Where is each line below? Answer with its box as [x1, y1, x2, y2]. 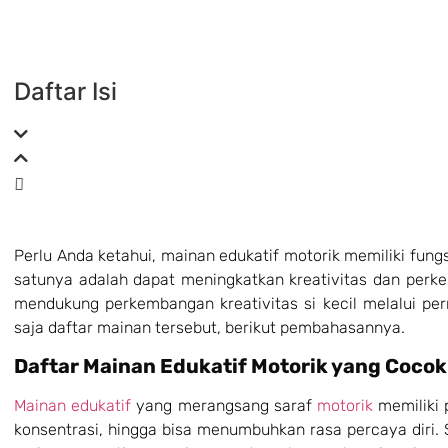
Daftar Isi [14, 77, 117, 107]
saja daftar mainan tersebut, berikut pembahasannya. [14, 318, 405, 338]
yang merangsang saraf [136, 396, 312, 416]
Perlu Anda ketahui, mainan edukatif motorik [14, 246, 340, 266]
